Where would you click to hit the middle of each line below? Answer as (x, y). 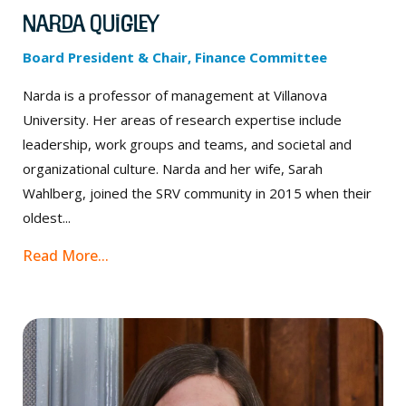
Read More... (66, 256)
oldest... (47, 218)
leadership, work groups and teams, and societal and (187, 145)
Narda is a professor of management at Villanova (175, 96)
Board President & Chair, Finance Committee (175, 58)
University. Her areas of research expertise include (182, 120)
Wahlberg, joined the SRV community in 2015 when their (197, 193)
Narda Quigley (91, 23)
